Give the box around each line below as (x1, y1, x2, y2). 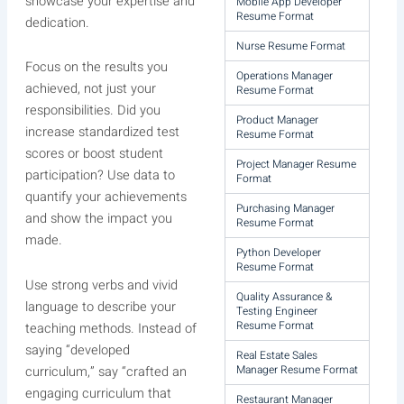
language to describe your (24, 297, 176, 317)
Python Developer (236, 244, 322, 261)
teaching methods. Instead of (24, 318, 197, 338)
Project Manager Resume (236, 156, 357, 172)
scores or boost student (24, 144, 163, 164)
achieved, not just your (24, 79, 156, 99)
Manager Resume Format (236, 362, 359, 378)
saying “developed (24, 340, 130, 360)
